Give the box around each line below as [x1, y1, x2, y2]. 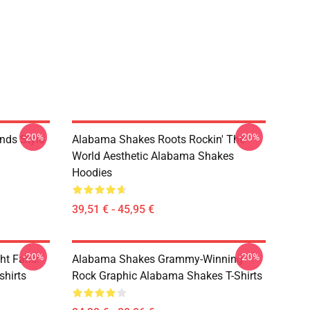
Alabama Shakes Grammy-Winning [72, 253, 243, 266]
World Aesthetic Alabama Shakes [72, 149, 234, 163]
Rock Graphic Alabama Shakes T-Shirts [72, 269, 262, 282]
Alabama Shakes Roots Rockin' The [72, 133, 245, 146]
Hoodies [72, 166, 112, 179]
